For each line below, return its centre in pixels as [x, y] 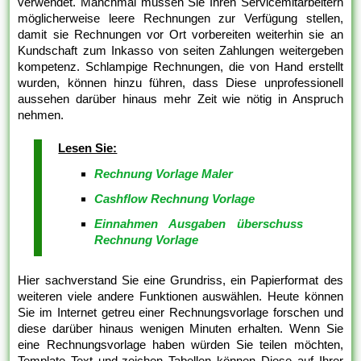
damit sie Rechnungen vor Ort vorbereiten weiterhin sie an [180, 34]
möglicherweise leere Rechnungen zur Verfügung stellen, [180, 18]
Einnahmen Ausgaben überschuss [199, 223]
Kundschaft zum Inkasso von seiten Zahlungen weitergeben [180, 50]
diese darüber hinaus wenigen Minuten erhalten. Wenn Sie [180, 328]
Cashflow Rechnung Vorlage [175, 198]
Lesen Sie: [88, 147]
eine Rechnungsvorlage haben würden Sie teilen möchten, [180, 344]
